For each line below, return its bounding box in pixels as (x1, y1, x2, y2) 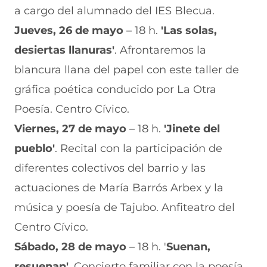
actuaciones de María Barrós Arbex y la (14, 181, 223, 194)
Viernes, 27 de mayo (14, 122, 126, 135)
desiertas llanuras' (14, 43, 114, 57)
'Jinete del (164, 122, 220, 135)
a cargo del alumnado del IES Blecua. (14, 4, 215, 17)
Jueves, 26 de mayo (14, 23, 123, 37)
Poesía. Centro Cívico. (14, 102, 129, 116)
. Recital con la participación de (55, 141, 222, 155)
